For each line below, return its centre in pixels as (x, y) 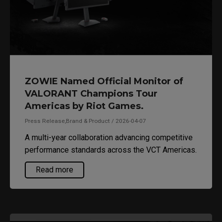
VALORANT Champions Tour (91, 93)
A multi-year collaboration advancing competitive (109, 137)
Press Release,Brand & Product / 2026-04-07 (85, 121)
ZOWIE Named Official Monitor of (104, 81)
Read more (55, 169)
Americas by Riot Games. (84, 106)
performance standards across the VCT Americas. (111, 150)
